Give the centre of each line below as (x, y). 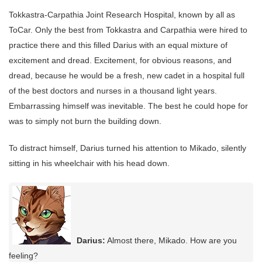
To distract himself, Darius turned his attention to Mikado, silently (127, 148)
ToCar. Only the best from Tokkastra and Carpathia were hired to (128, 30)
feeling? (23, 256)
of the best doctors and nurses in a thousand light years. (113, 91)
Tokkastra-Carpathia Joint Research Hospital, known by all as (122, 15)
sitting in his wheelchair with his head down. (89, 163)
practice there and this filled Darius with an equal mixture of (118, 45)
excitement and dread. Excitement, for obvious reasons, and (120, 61)
